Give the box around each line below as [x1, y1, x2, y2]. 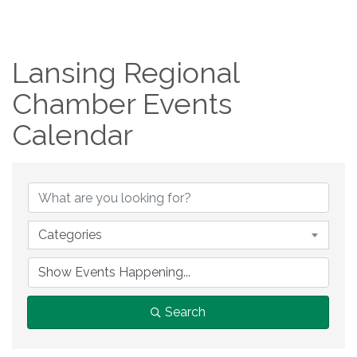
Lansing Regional [12, 56, 239, 89]
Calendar [12, 118, 133, 151]
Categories [38, 227, 102, 242]
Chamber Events [12, 87, 232, 120]
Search [165, 304, 206, 320]
